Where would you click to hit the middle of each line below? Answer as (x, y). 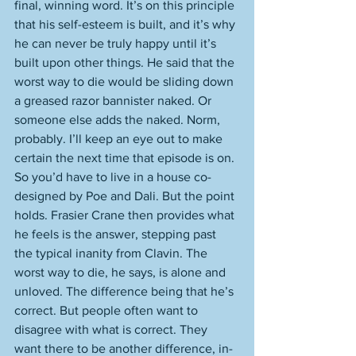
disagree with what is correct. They (112, 329)
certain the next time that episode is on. (126, 158)
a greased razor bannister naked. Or (114, 101)
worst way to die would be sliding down (126, 81)
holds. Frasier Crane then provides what (126, 215)
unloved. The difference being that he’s (126, 291)
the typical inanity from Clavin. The (112, 253)
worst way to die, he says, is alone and (122, 272)
